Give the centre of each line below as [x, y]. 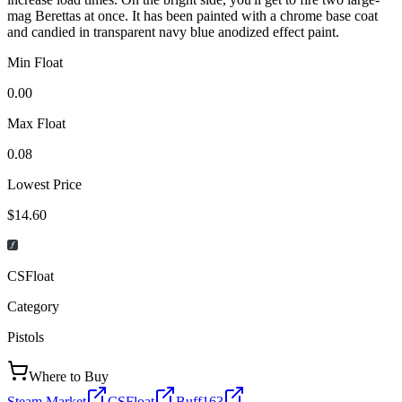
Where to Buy [69, 376]
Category [33, 306]
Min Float [35, 62]
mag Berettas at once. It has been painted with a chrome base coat [192, 15]
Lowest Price [44, 184]
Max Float [36, 123]
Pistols [26, 336]
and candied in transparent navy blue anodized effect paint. [173, 31]
